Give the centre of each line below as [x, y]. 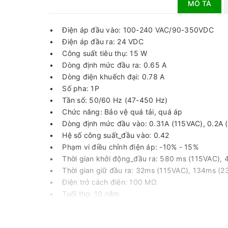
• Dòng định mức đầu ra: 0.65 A [108, 65]
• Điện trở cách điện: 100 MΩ [103, 182]
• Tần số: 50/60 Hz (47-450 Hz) [109, 100]
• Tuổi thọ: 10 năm [84, 194]
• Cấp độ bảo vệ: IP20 [91, 206]
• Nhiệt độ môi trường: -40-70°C [109, 217]
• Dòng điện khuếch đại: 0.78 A [107, 77]
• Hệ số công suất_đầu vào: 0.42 [109, 135]
